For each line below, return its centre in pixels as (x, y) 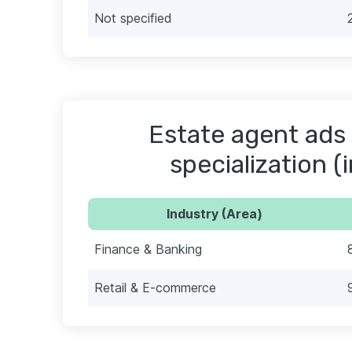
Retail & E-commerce (155, 288)
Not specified (133, 18)
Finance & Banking (148, 249)
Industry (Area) (214, 214)
